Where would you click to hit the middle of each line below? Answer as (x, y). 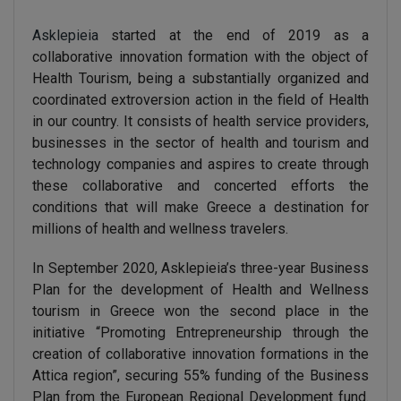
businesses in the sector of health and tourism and (200, 143)
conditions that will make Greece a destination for (200, 207)
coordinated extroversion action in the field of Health (200, 100)
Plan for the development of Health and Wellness (200, 290)
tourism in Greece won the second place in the (200, 311)
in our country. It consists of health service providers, (200, 121)
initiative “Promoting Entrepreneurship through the (200, 333)
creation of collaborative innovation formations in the (200, 354)
